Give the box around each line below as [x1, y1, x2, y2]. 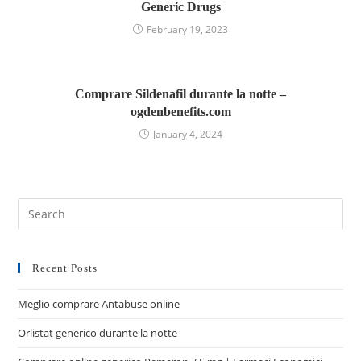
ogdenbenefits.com [130, 104, 231, 118]
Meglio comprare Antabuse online [18, 296, 180, 311]
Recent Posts [32, 261, 98, 274]
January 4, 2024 [152, 127, 222, 141]
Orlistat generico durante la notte [18, 325, 178, 340]
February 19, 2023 [147, 22, 228, 36]
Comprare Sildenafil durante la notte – [75, 86, 286, 101]
